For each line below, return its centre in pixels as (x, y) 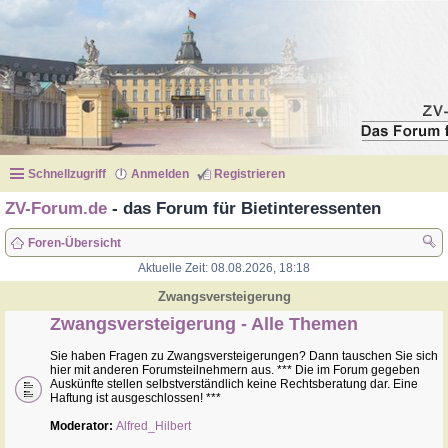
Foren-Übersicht (74, 243)
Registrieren (249, 174)
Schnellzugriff (67, 174)
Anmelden (160, 174)
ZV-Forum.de (56, 208)
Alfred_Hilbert (153, 426)
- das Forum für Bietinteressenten (244, 208)
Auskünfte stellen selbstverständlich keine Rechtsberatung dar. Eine (234, 384)
